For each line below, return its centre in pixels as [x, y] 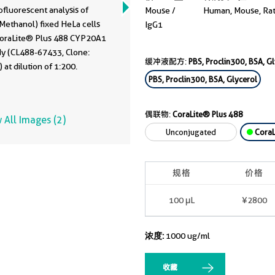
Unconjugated [191, 132]
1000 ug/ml [188, 236]
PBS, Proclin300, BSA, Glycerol [203, 79]
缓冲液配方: [167, 61]
